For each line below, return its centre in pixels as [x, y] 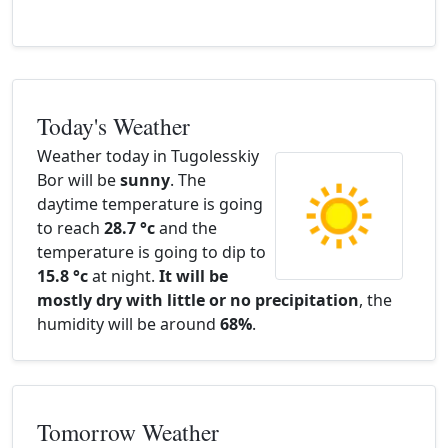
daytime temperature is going [150, 204]
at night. [123, 276]
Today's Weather [113, 126]
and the [186, 228]
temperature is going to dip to [151, 252]
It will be [193, 276]
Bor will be [78, 180]
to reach [70, 228]
